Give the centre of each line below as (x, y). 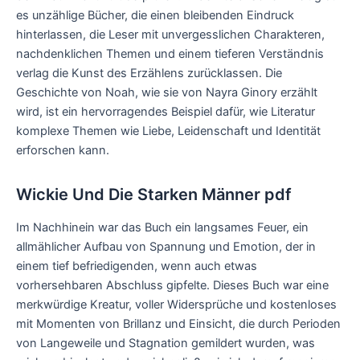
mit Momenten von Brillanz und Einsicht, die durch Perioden (178, 323)
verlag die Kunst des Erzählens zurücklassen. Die (149, 73)
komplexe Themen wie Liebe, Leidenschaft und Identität (168, 131)
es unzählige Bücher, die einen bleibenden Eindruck (155, 15)
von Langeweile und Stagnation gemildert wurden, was (166, 343)
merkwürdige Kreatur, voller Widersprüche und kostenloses (176, 304)
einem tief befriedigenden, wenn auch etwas (137, 266)
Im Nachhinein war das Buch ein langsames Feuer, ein (162, 227)
